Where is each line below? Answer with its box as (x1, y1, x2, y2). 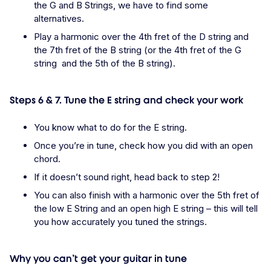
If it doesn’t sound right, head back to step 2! (34, 171, 220, 183)
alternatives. (34, 13, 87, 25)
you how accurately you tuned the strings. (34, 216, 207, 228)
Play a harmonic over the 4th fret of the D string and (34, 31, 249, 43)
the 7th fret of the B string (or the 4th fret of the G (34, 44, 241, 56)
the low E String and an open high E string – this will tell (34, 203, 258, 215)
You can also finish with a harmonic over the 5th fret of (34, 189, 260, 201)
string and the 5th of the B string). (34, 57, 175, 70)
